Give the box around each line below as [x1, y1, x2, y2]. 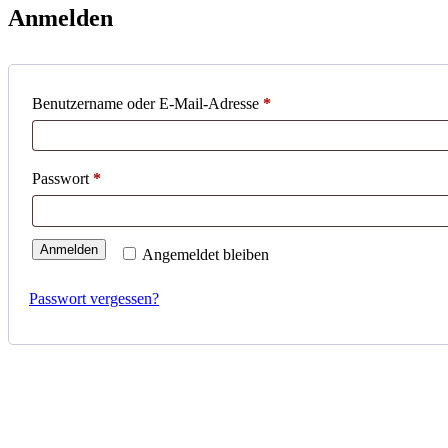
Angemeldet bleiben [142, 245, 270, 263]
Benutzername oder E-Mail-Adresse [32, 94, 263, 112]
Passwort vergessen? [29, 289, 159, 307]
